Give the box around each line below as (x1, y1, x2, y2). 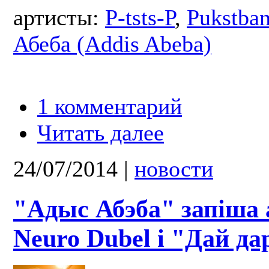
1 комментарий (37, 93, 182, 119)
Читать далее (37, 119, 164, 145)
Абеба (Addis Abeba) (13, 31, 211, 56)
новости (134, 156, 213, 181)
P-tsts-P (105, 4, 175, 30)
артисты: (13, 4, 105, 30)
